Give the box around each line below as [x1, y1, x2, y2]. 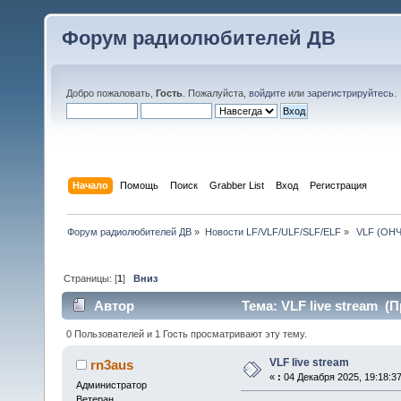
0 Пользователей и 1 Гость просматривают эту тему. [66, 328, 308, 339]
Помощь [120, 179, 159, 191]
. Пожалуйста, [183, 88, 249, 98]
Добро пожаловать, [66, 88, 156, 98]
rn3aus [90, 356, 134, 372]
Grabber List [209, 179, 265, 191]
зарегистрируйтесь [307, 88, 394, 98]
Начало [73, 179, 109, 191]
